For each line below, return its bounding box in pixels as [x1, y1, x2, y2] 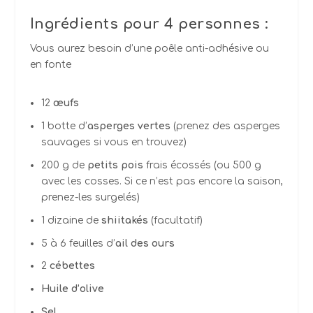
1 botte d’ [41, 121, 87, 132]
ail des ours [115, 238, 175, 249]
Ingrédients [29, 16, 119, 33]
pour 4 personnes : [118, 16, 269, 33]
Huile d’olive [41, 284, 104, 295]
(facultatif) [147, 214, 203, 226]
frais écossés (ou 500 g [143, 159, 261, 170]
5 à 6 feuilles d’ [41, 238, 115, 249]
